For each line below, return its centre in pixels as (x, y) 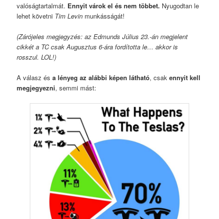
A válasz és (35, 78)
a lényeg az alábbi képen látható (101, 78)
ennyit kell (185, 78)
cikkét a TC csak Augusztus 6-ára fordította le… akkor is (98, 46)
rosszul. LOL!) (37, 57)
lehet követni (36, 16)
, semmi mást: (76, 88)
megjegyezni (36, 88)
